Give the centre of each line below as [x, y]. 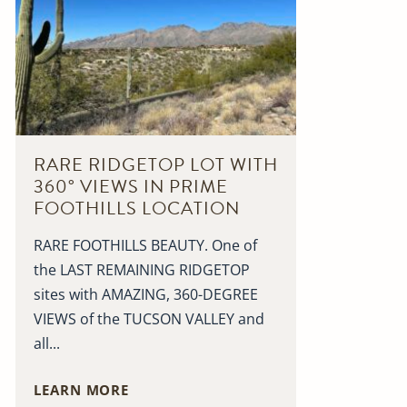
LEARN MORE [82, 390]
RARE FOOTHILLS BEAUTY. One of [146, 246]
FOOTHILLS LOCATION [137, 208]
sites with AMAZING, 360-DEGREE [146, 295]
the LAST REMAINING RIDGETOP [142, 270]
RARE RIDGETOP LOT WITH [156, 165]
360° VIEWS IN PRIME [131, 187]
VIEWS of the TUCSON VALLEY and [149, 319]
